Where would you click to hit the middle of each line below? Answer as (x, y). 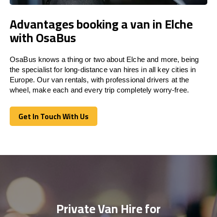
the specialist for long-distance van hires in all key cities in (103, 69)
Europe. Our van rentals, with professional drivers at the (100, 79)
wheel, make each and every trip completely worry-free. (100, 90)
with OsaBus (43, 37)
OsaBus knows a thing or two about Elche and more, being (104, 59)
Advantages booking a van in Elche (101, 24)
